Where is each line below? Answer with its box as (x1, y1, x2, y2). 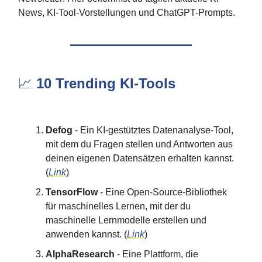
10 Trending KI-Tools (36, 75, 175, 91)
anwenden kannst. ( (46, 229, 127, 239)
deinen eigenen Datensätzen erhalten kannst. (46, 153, 234, 163)
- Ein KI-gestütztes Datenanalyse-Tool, (73, 125, 233, 135)
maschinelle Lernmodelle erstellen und (46, 215, 206, 225)
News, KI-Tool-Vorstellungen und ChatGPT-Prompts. (18, 8, 235, 18)
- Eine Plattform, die (115, 249, 198, 259)
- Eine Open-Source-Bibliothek (98, 187, 227, 197)
